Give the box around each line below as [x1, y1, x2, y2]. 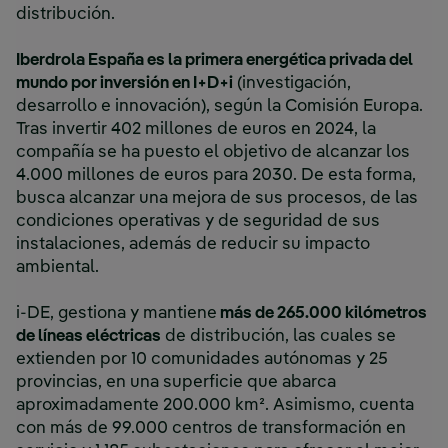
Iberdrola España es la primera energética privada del [16, 52, 413, 70]
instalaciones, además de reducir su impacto [16, 236, 370, 254]
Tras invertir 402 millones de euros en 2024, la [16, 121, 376, 139]
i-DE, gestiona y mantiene [16, 305, 217, 323]
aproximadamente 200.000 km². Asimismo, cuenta [16, 397, 414, 415]
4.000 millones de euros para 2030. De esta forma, [16, 167, 416, 185]
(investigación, [233, 75, 351, 93]
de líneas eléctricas [16, 328, 161, 346]
